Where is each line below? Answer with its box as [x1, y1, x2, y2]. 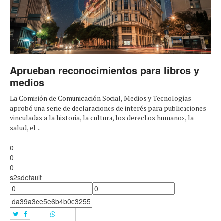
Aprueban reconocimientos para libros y [10, 63, 199, 77]
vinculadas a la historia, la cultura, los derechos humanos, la [10, 113, 194, 123]
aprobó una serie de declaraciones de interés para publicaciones [10, 103, 206, 113]
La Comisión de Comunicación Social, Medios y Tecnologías [10, 93, 191, 103]
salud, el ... [10, 123, 41, 133]
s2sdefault [10, 172, 42, 183]
